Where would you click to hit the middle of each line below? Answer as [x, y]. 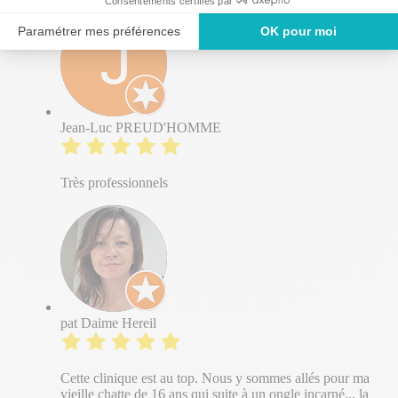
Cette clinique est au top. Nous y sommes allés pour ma [215, 378]
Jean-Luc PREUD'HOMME [141, 127]
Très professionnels [114, 182]
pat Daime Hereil [108, 322]
